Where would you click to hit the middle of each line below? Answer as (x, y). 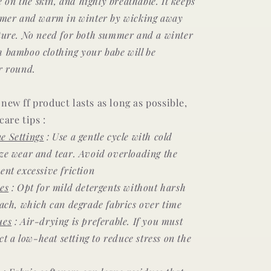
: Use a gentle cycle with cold (108, 137)
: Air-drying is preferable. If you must (99, 221)
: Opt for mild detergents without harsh (97, 188)
